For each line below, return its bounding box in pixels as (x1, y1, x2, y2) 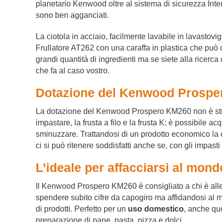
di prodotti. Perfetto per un (36, 205, 128, 214)
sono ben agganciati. (36, 11, 109, 20)
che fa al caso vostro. (36, 66, 110, 75)
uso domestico (128, 205, 184, 214)
